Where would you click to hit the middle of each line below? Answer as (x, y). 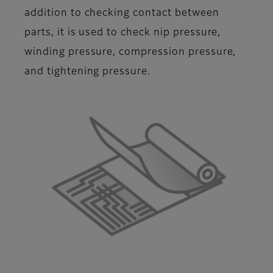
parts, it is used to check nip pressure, (123, 33)
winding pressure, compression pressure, (130, 52)
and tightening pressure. (88, 72)
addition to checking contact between (122, 13)
